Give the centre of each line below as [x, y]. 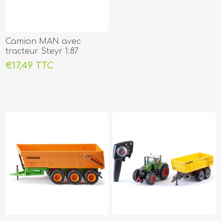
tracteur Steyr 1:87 [42, 51]
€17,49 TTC [30, 65]
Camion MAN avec [43, 41]
